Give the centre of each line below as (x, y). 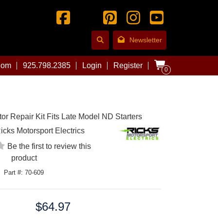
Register (128, 65)
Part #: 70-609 (24, 172)
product (24, 158)
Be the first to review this (49, 146)
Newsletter (146, 40)
